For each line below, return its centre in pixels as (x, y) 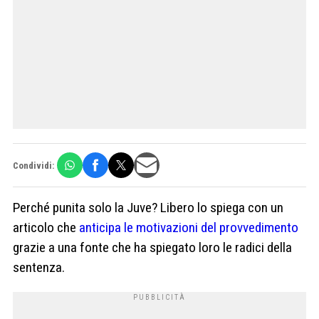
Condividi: (33, 165)
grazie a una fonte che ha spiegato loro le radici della (152, 248)
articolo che (46, 228)
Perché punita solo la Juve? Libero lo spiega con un (148, 208)
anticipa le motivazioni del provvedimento (189, 228)
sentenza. (39, 268)
